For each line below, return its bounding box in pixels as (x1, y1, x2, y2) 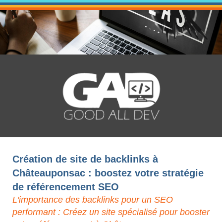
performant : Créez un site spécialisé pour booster (12, 207, 210, 218)
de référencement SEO (12, 181, 119, 193)
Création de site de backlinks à (12, 154, 158, 165)
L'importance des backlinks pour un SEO (12, 195, 173, 205)
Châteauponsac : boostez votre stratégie (12, 167, 204, 179)
